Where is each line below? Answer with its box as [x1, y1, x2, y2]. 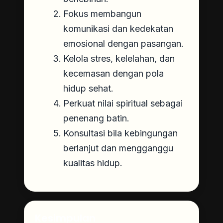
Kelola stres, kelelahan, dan [63, 53, 175, 64]
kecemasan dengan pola [63, 68, 164, 79]
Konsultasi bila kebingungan [63, 127, 178, 138]
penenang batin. [63, 112, 129, 123]
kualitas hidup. [63, 157, 122, 168]
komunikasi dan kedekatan [63, 23, 173, 34]
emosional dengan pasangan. [63, 38, 184, 49]
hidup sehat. [63, 83, 113, 94]
